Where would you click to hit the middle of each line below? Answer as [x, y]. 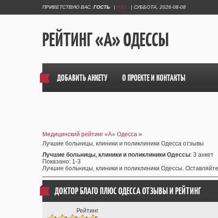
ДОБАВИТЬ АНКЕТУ [82, 78]
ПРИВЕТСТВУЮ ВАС [66, 7]
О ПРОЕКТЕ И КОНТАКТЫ [154, 78]
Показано [56, 162]
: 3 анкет [202, 155]
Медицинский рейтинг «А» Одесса [90, 134]
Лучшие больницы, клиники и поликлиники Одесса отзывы [123, 144]
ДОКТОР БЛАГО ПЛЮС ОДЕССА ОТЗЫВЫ [111, 191]
